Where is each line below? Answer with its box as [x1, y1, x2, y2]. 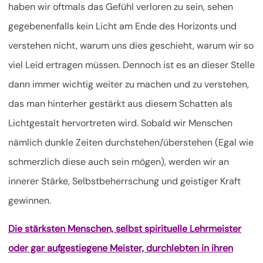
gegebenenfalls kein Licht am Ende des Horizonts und [8, 20, 237, 33]
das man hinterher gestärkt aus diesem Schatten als [8, 97, 232, 110]
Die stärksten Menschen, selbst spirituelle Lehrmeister [8, 222, 241, 235]
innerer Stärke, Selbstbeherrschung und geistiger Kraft [8, 175, 241, 188]
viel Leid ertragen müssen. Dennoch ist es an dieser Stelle [8, 59, 255, 72]
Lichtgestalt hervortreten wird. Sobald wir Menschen [8, 117, 232, 130]
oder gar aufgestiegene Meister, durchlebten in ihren [8, 242, 233, 255]
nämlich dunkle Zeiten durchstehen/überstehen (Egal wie [8, 136, 254, 149]
